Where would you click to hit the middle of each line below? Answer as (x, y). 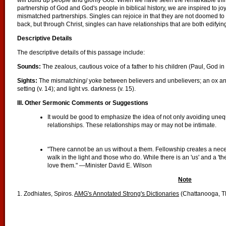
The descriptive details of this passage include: (81, 52)
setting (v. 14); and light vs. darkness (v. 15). (76, 89)
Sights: (27, 81)
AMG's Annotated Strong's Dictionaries (127, 194)
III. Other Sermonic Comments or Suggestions (83, 103)
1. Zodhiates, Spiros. (46, 194)
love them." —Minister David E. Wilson (100, 165)
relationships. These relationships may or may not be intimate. (132, 125)
